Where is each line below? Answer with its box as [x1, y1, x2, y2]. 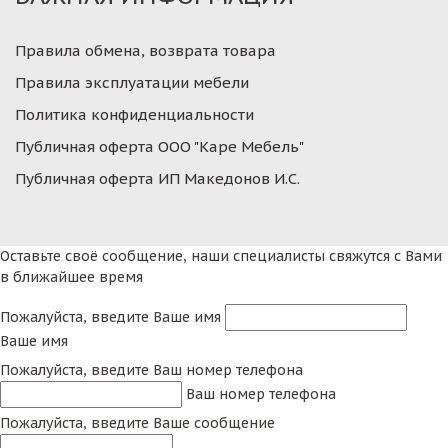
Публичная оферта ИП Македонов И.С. [15, 168, 300, 188]
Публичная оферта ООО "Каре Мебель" [15, 136, 304, 156]
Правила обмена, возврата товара [15, 40, 276, 60]
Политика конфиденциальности [15, 104, 254, 124]
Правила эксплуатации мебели [15, 72, 249, 92]
